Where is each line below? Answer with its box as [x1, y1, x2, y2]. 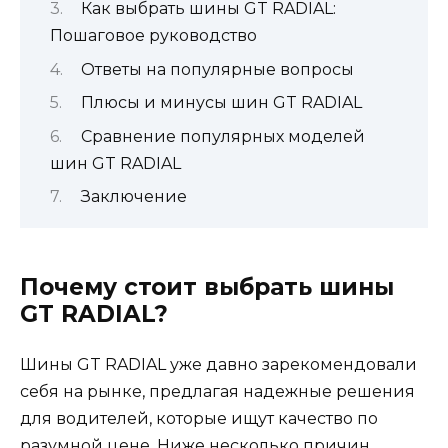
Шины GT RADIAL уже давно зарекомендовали [20, 355, 417, 375]
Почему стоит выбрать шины [20, 273, 394, 302]
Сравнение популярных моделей [80, 126, 365, 146]
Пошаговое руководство [50, 26, 257, 46]
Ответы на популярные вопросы [80, 59, 354, 79]
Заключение [80, 186, 187, 206]
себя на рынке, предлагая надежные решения [20, 382, 415, 402]
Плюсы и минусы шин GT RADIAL [80, 93, 362, 113]
